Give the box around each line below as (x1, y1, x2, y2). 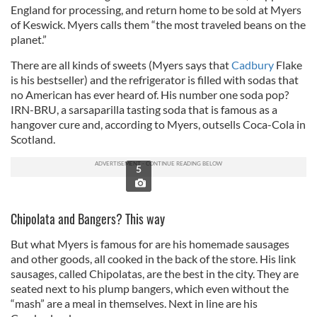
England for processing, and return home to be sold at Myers (11, 3, 301, 16)
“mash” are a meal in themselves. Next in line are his (11, 296, 258, 310)
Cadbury (231, 58, 274, 71)
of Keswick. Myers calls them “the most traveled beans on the (11, 18, 306, 31)
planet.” (11, 33, 47, 46)
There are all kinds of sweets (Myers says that (11, 58, 231, 71)
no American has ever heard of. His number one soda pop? (11, 88, 289, 101)
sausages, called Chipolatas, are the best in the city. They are (11, 267, 299, 280)
